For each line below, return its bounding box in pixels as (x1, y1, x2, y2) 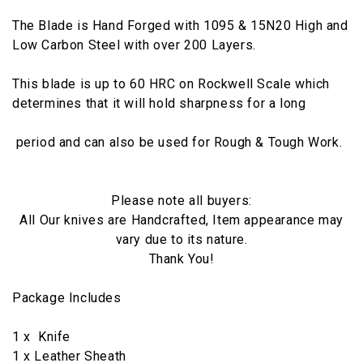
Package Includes (12, 289, 122, 305)
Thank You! (148, 250, 215, 267)
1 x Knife (12, 328, 70, 344)
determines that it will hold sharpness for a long (12, 95, 306, 111)
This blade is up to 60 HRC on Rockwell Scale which (12, 75, 331, 92)
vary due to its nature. (115, 231, 248, 247)
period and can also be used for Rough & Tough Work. (12, 134, 346, 150)
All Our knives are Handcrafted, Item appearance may (19, 211, 344, 228)
